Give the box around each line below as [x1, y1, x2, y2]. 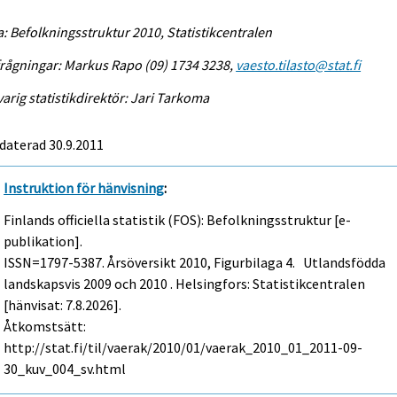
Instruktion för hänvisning [4, 178, 165, 197]
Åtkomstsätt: [4, 317, 87, 336]
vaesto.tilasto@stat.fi [236, 55, 362, 74]
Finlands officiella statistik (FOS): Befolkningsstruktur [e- [4, 211, 352, 230]
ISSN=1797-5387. [4, 253, 108, 272]
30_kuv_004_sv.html [4, 360, 127, 378]
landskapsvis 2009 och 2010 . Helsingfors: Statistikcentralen [4, 275, 366, 293]
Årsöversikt [107, 253, 177, 272]
